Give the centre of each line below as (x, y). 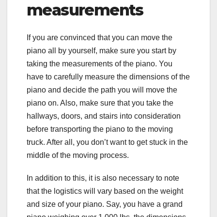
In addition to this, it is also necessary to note (103, 178)
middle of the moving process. (78, 155)
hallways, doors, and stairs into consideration (104, 116)
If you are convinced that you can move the (100, 37)
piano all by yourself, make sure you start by (101, 50)
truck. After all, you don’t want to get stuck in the (107, 142)
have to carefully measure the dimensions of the (108, 77)
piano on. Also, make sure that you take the (100, 103)
